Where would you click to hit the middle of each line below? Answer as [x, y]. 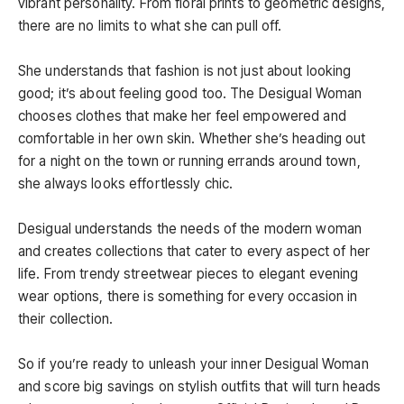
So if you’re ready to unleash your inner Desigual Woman [193, 363]
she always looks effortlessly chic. [126, 183]
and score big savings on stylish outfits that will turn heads [200, 386]
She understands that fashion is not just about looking [185, 70]
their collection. [66, 318]
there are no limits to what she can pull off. [150, 25]
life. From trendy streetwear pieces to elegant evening [188, 273]
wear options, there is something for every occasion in [188, 296]
